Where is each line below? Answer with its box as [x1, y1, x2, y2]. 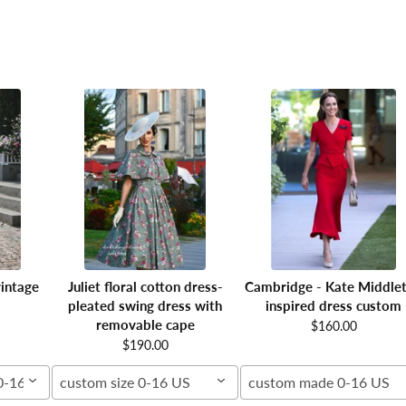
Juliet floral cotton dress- [67, 277, 223, 295]
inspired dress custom [266, 296, 401, 314]
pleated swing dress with [68, 296, 222, 314]
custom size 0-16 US [60, 372, 190, 391]
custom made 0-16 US [248, 372, 390, 391]
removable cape [95, 315, 195, 333]
